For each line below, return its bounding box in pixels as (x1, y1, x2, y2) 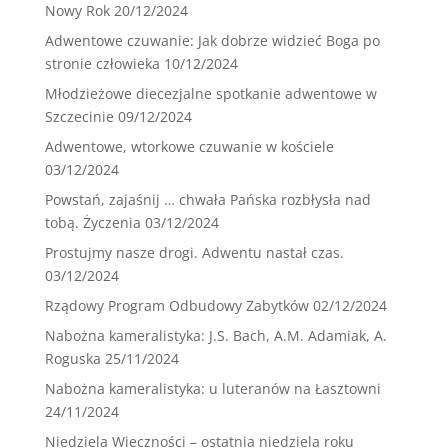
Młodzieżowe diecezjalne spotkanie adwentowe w (44, 84, 377, 104)
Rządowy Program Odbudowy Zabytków (44, 296, 309, 316)
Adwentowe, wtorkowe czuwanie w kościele (44, 137, 334, 157)
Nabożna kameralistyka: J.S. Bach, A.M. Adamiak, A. (44, 326, 387, 346)
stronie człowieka (44, 54, 160, 74)
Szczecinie (44, 107, 114, 127)
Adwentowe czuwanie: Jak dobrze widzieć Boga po (44, 31, 380, 51)
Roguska (44, 349, 101, 369)
